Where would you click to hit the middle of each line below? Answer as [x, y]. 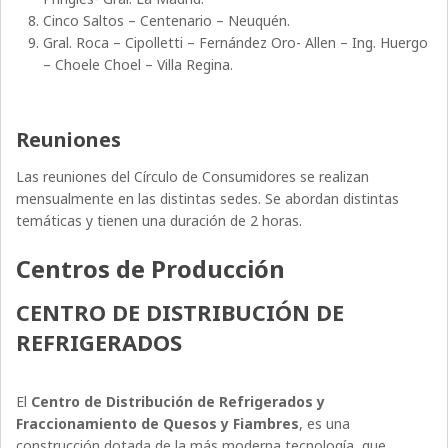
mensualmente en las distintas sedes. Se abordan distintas [208, 198]
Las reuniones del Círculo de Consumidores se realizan [193, 176]
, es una [325, 423]
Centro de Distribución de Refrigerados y [178, 401]
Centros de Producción [151, 268]
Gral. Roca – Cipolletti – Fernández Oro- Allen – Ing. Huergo [235, 42]
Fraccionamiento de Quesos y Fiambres [158, 423]
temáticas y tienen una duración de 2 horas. [159, 220]
